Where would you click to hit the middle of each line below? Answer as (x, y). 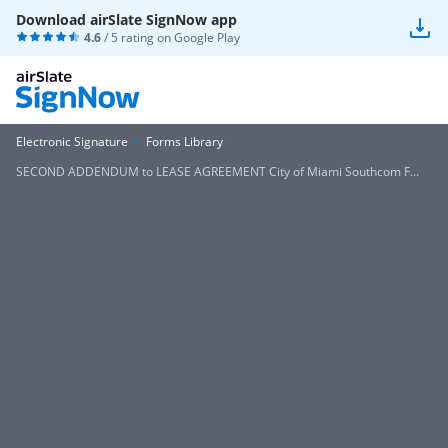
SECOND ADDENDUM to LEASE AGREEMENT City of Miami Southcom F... (217, 171)
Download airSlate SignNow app (126, 19)
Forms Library (184, 141)
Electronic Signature (72, 141)
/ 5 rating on (137, 37)
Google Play (207, 37)
